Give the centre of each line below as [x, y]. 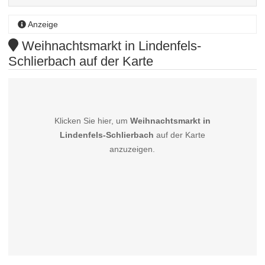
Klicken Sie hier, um [92, 121]
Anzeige [42, 25]
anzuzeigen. [132, 149]
